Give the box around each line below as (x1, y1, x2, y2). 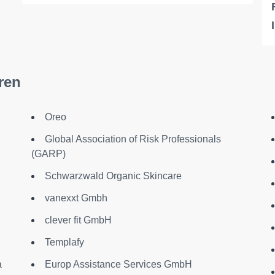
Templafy (44, 237, 84, 248)
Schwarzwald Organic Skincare (44, 171, 182, 182)
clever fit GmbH (44, 215, 112, 226)
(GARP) (31, 149, 66, 160)
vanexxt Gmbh (44, 193, 107, 204)
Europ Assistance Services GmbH (44, 259, 192, 270)
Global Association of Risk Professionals (44, 134, 221, 145)
